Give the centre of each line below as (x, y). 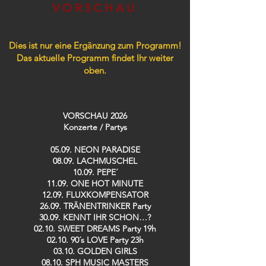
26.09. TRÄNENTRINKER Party (95, 206)
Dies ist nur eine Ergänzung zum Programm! (95, 45)
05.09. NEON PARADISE (95, 150)
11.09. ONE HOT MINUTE (95, 183)
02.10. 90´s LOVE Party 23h (95, 240)
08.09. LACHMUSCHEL (95, 161)
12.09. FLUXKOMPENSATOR (95, 195)
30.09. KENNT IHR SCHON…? (95, 217)
